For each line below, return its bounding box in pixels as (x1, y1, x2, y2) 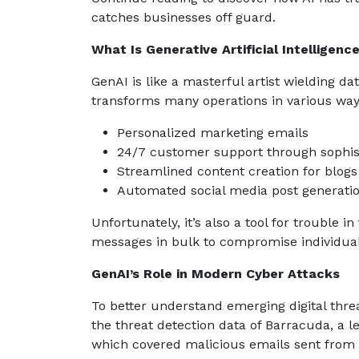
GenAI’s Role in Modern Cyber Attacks (91, 265, 340, 281)
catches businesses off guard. (91, 9, 276, 25)
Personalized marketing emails (117, 124, 317, 140)
